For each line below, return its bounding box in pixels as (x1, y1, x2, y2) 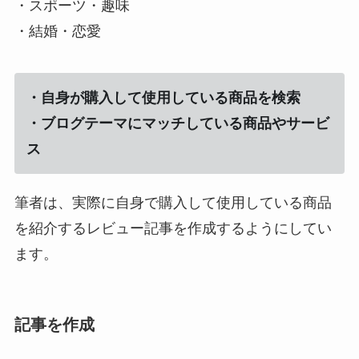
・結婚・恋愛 (14, 22, 101, 39)
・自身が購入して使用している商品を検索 (26, 89, 301, 106)
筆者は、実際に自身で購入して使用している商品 (14, 194, 332, 211)
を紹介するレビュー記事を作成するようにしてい (14, 220, 332, 236)
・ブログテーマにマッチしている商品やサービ (26, 115, 329, 131)
